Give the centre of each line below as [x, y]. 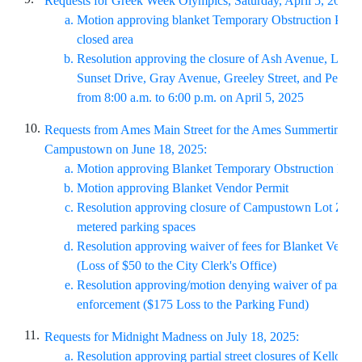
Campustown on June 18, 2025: [127, 149]
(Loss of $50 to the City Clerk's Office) [177, 265]
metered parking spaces [136, 227]
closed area [105, 39]
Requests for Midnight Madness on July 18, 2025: [172, 337]
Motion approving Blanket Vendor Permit [183, 188]
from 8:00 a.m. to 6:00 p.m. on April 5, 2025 [190, 97]
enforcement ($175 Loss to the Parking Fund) [193, 304]
